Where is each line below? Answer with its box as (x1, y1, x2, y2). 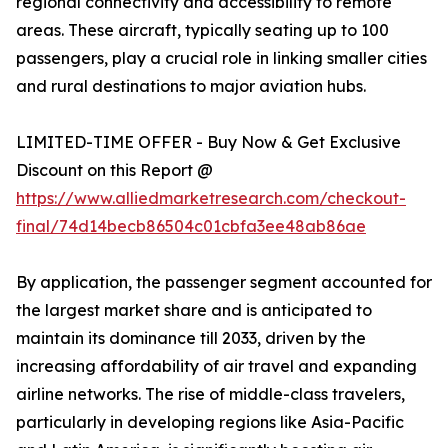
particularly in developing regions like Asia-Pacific (16, 412, 404, 433)
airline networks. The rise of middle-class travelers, (16, 384, 405, 405)
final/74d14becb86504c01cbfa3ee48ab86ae (16, 216, 366, 237)
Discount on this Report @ (16, 160, 213, 181)
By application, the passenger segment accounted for (16, 272, 432, 293)
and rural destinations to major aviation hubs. (16, 76, 366, 97)
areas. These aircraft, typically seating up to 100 (16, 20, 389, 41)
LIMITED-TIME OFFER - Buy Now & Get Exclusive (16, 132, 401, 153)
